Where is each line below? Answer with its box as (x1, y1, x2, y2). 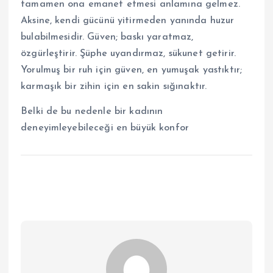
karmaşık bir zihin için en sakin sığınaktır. (21, 81, 207, 91)
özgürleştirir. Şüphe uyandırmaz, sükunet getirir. (21, 48, 236, 58)
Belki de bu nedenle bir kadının (21, 106, 163, 116)
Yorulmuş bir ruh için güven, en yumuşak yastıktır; (21, 65, 243, 75)
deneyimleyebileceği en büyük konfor (21, 122, 190, 133)
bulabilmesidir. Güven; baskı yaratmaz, (21, 32, 194, 42)
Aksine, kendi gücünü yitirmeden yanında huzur (21, 15, 235, 26)
